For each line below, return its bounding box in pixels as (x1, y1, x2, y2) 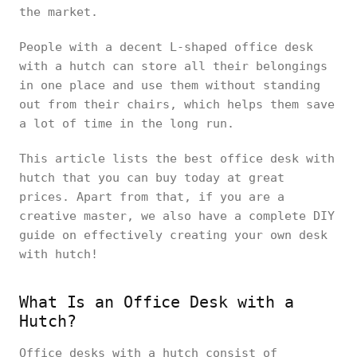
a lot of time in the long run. (19, 116, 234, 131)
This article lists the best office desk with (19, 151, 335, 166)
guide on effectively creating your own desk (19, 228, 328, 242)
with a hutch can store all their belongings (19, 59, 328, 73)
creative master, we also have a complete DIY (19, 209, 335, 223)
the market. (19, 5, 112, 19)
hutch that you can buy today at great (19, 171, 284, 185)
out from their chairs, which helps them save (19, 97, 335, 112)
